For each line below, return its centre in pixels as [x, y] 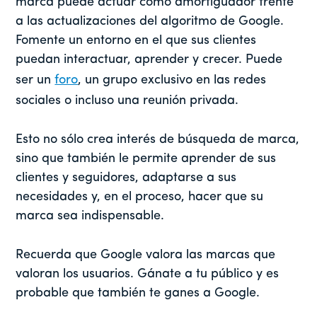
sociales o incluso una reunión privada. [127, 100]
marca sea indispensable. [90, 216]
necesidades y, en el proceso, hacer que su [140, 197]
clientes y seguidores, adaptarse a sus [126, 178]
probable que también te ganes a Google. [138, 293]
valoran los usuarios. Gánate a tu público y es [148, 274]
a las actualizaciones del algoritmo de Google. [150, 21]
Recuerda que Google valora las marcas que [146, 255]
